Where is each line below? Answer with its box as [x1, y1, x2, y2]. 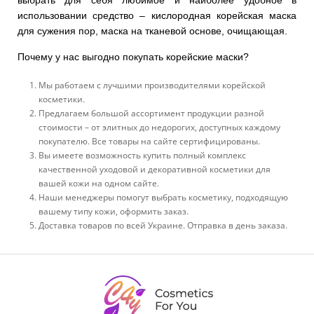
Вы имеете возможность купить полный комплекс [39, 149, 246, 162]
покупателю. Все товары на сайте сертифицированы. [39, 135, 260, 148]
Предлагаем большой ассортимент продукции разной [39, 107, 264, 120]
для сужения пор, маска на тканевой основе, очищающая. [18, 25, 287, 37]
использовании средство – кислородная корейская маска [18, 10, 296, 22]
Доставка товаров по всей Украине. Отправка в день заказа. [39, 219, 287, 232]
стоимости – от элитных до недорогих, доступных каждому [39, 121, 280, 134]
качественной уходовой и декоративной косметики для [39, 163, 271, 176]
